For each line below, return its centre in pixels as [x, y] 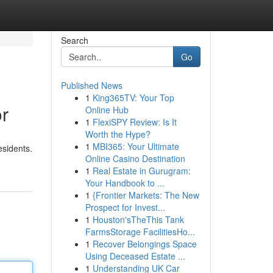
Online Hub [107, 110]
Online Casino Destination [135, 158]
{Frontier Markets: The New [146, 195]
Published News [91, 85]
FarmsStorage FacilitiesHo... [140, 232]
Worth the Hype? [118, 134]
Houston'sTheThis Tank [138, 219]
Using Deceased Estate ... [135, 256]
